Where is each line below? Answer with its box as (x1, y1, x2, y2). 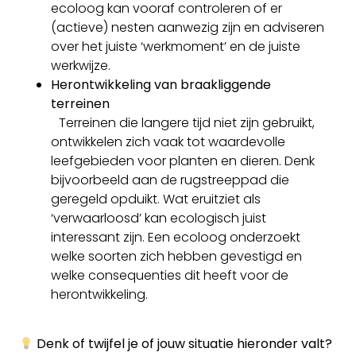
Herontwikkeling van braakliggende (51, 75, 271, 94)
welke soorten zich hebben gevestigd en (51, 246, 302, 265)
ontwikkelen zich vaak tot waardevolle (51, 132, 285, 151)
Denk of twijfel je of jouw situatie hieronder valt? (33, 334, 333, 353)
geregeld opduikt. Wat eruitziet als (51, 189, 261, 208)
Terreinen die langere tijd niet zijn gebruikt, (51, 113, 315, 132)
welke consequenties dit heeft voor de (51, 265, 288, 284)
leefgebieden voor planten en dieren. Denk (51, 151, 315, 170)
